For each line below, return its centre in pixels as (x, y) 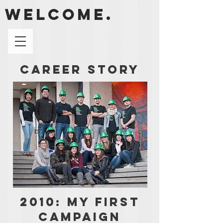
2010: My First (80, 202)
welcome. (59, 14)
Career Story (80, 69)
